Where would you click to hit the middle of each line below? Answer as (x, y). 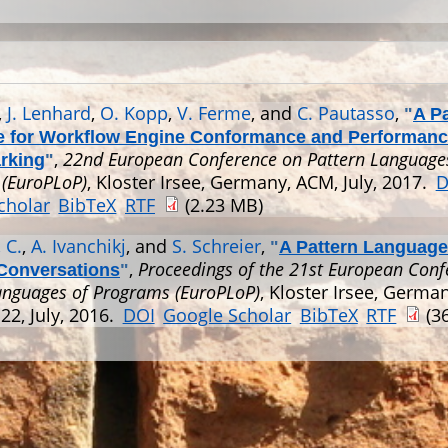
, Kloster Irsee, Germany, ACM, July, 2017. (259, 182)
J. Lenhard (49, 113)
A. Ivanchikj (78, 246)
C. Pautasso (346, 113)
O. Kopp (134, 113)
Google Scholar (227, 315)
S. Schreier (216, 246)
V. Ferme (214, 113)
